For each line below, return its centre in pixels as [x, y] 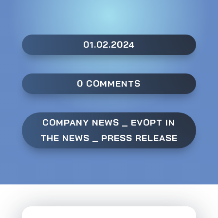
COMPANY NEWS [81, 122]
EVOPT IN [153, 122]
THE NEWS [65, 138]
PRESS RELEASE [139, 138]
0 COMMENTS [109, 83]
